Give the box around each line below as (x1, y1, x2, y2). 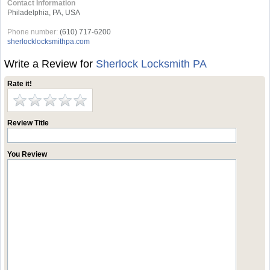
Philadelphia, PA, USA (7, 8, 81, 17)
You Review (7, 150, 48, 159)
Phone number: (7, 28, 58, 36)
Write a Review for (4, 58, 96, 70)
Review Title (7, 119, 49, 127)
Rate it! (7, 80, 33, 88)
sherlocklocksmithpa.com (7, 37, 90, 46)
